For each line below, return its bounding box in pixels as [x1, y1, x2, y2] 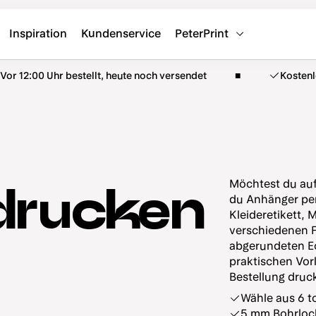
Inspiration [9, 27, 67, 40]
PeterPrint [175, 27, 229, 40]
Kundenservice [81, 27, 161, 40]
